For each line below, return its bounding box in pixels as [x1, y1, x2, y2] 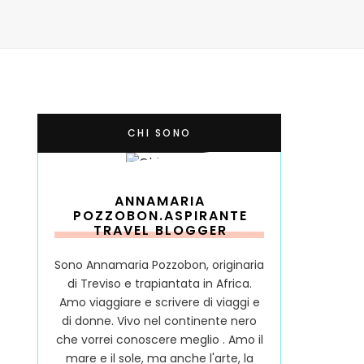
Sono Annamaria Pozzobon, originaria [54, 257, 264, 274]
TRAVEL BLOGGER [93, 221, 227, 240]
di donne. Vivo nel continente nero [62, 313, 257, 330]
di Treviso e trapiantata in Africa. [67, 275, 252, 292]
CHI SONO [127, 126, 192, 140]
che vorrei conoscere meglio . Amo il [55, 331, 263, 349]
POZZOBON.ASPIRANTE [72, 206, 248, 226]
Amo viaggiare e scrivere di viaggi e [58, 294, 260, 311]
